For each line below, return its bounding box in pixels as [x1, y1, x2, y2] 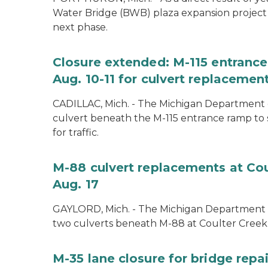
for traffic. [53, 127, 99, 138]
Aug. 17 [53, 177, 99, 191]
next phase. [53, 22, 108, 33]
